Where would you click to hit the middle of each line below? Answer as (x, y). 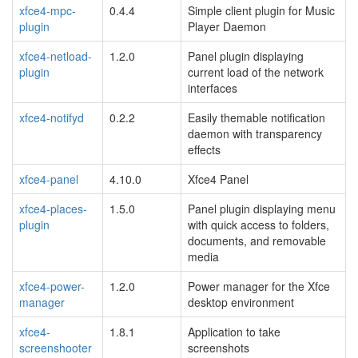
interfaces (213, 88)
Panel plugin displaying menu (262, 208)
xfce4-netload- (56, 56)
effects (204, 149)
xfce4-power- (52, 286)
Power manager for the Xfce (259, 286)
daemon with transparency (255, 133)
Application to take (234, 331)
